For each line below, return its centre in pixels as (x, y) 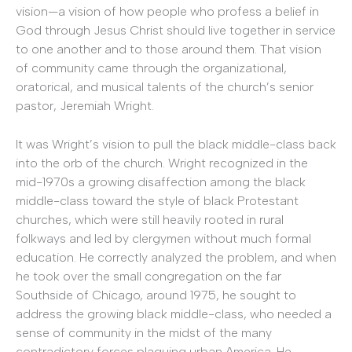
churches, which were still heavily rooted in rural (150, 220)
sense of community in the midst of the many (144, 333)
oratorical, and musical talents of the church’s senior (165, 86)
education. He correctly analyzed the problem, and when (176, 258)
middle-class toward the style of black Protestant (157, 201)
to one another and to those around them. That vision (169, 49)
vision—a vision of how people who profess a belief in (167, 11)
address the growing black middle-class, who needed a (174, 314)
